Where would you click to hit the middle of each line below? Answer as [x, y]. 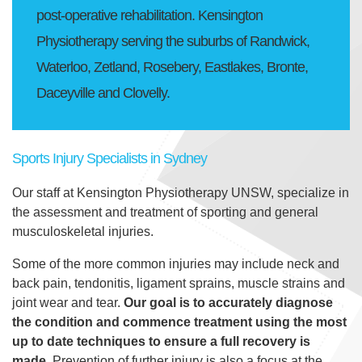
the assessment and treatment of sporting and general [165, 212]
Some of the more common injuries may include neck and [176, 264]
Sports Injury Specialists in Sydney [109, 158]
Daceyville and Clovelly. [103, 93]
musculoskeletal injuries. [83, 232]
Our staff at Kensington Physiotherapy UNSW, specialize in [181, 193]
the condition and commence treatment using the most [179, 322]
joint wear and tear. [68, 303]
